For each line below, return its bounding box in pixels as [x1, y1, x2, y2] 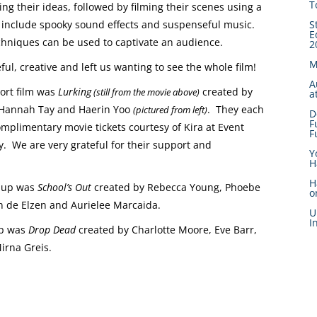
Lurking [58, 84, 91, 98]
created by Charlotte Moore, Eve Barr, [79, 222, 257, 236]
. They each [207, 102, 264, 116]
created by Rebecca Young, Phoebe [91, 180, 260, 194]
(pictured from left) [133, 103, 207, 116]
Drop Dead [28, 222, 79, 236]
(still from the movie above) [91, 85, 200, 98]
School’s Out [38, 180, 91, 194]
